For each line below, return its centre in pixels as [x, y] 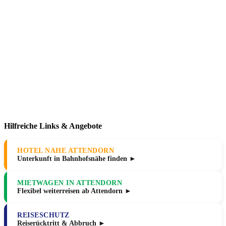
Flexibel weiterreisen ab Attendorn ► [74, 191]
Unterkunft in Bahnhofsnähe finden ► [77, 159]
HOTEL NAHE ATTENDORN [66, 151]
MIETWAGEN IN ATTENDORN [70, 183]
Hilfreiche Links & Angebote [53, 126]
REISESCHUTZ [43, 215]
